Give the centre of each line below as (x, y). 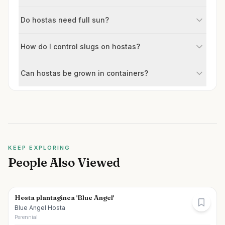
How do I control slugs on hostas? (80, 46)
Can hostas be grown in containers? (84, 73)
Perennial (26, 217)
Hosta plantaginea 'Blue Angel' (64, 197)
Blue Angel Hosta (40, 208)
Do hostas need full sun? (65, 20)
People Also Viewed (64, 162)
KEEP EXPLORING (39, 148)
